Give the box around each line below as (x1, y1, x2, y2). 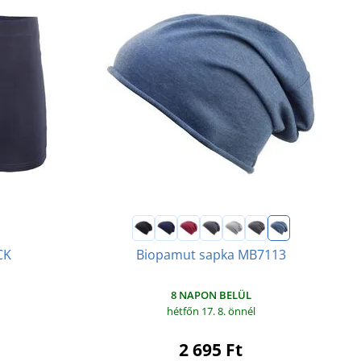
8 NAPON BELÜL (170, 287, 251, 302)
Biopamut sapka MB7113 (135, 245, 286, 263)
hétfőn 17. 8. (166, 303, 228, 318)
